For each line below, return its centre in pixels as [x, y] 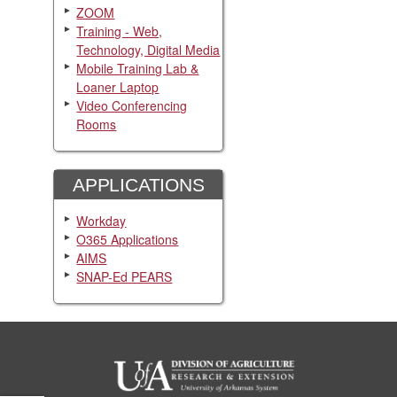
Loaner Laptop [118, 86]
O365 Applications [128, 239]
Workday [101, 220]
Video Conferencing [132, 105]
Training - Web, [120, 31]
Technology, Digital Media [148, 49]
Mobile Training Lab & [138, 68]
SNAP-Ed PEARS [125, 276]
